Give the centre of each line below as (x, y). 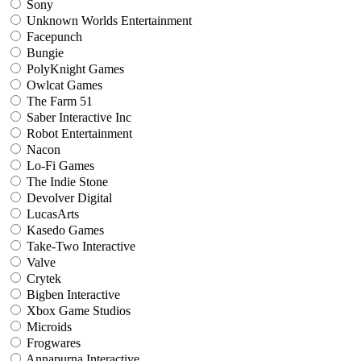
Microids (49, 327)
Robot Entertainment (79, 133)
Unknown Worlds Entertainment (109, 21)
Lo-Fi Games (60, 166)
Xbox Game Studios (79, 311)
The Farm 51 (60, 101)
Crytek (44, 278)
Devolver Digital (69, 198)
